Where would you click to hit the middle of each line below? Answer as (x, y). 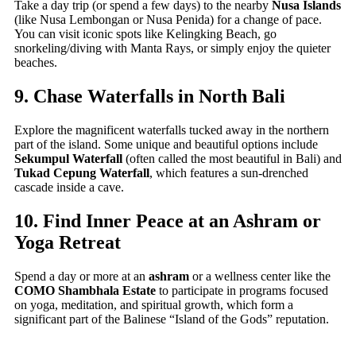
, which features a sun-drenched (229, 172)
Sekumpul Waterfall (68, 158)
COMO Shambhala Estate (85, 290)
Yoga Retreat (68, 242)
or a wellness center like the (260, 276)
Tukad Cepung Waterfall (82, 172)
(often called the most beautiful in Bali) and (232, 158)
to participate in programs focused (242, 290)
